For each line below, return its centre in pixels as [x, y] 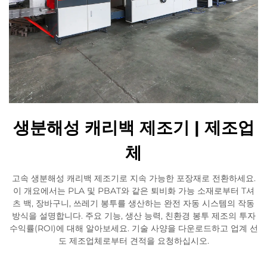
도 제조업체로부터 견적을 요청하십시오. [133, 240]
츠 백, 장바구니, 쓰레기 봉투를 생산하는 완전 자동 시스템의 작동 [133, 203]
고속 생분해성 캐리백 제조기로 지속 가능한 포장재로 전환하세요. [133, 178]
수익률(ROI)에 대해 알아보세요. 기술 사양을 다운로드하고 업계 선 [133, 228]
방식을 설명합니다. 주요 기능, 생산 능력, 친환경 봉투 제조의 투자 [133, 215]
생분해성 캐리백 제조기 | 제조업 [133, 127]
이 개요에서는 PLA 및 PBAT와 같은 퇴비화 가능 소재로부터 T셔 [133, 190]
